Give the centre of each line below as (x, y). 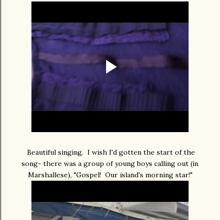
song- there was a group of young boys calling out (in (110, 164)
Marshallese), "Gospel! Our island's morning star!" (110, 175)
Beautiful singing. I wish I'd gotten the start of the (110, 152)
